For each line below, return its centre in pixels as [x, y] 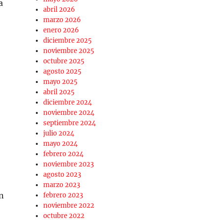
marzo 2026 [62, 20]
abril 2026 [59, 10]
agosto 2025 [63, 72]
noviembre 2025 [69, 51]
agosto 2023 [62, 175]
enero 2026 [61, 30]
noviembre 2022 [69, 206]
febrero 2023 [63, 195]
